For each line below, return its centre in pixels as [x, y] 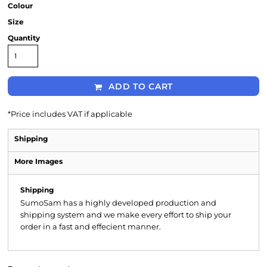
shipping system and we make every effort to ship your [126, 215]
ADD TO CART [141, 87]
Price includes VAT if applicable [72, 114]
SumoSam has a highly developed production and [118, 203]
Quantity [24, 38]
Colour [20, 6]
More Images [38, 161]
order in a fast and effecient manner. [91, 226]
